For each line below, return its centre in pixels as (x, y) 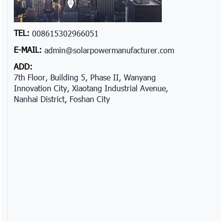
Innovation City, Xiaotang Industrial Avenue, (91, 88)
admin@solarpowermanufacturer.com (109, 50)
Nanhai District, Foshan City (62, 99)
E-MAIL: (29, 49)
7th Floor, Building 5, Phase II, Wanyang (85, 77)
